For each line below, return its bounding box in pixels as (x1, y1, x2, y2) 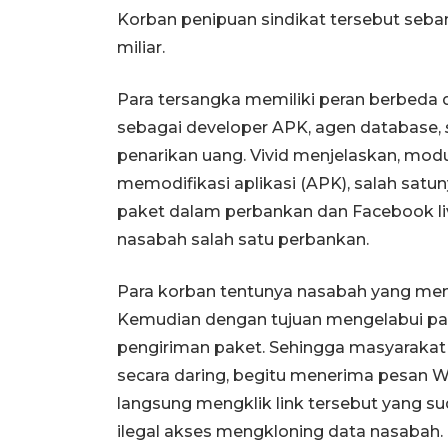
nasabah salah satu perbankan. (117, 229, 369, 249)
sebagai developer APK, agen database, (117, 117, 445, 137)
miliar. (117, 37, 165, 57)
